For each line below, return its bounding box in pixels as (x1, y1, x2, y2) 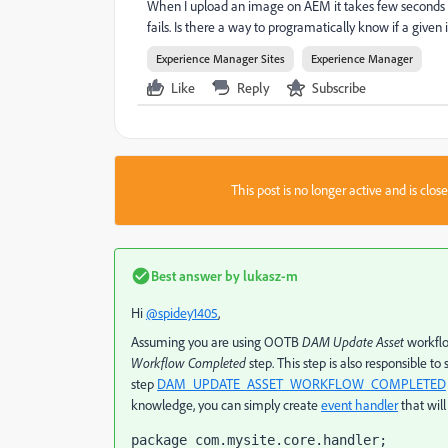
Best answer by (151, 267, 240, 284)
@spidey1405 (146, 304, 218, 322)
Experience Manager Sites (156, 51, 285, 66)
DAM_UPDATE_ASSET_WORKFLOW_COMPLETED (157, 375, 446, 393)
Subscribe (312, 79, 366, 96)
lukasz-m (240, 267, 298, 284)
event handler (321, 396, 398, 414)
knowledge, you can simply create (131, 396, 321, 414)
